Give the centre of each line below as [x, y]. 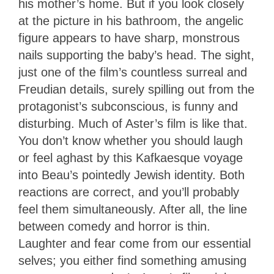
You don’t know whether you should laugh [131, 141]
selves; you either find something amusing [132, 261]
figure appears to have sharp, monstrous [129, 38]
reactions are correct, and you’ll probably [129, 192]
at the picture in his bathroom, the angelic [131, 21]
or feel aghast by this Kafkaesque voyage [131, 158]
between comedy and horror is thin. [114, 227]
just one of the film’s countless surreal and [133, 72]
